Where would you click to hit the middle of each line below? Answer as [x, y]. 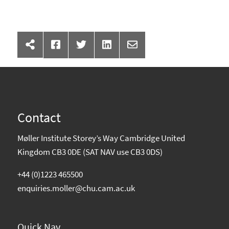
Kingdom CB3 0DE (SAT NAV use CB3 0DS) [90, 152]
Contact [39, 117]
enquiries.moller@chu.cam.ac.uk [76, 188]
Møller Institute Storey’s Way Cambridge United [101, 138]
